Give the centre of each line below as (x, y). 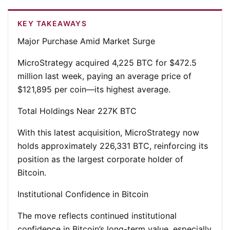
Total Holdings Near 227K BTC (77, 111)
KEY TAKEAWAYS (52, 23)
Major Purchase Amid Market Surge (86, 41)
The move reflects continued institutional (97, 216)
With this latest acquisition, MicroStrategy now (108, 132)
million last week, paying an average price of (104, 76)
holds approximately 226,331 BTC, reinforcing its (113, 146)
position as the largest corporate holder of (100, 159)
